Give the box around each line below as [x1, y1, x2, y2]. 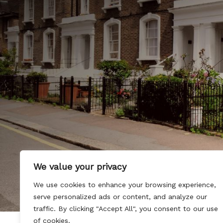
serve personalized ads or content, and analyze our [33, 193, 207, 201]
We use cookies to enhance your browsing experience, [33, 181, 216, 189]
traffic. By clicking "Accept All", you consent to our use [33, 205, 218, 213]
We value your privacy [33, 161, 126, 172]
